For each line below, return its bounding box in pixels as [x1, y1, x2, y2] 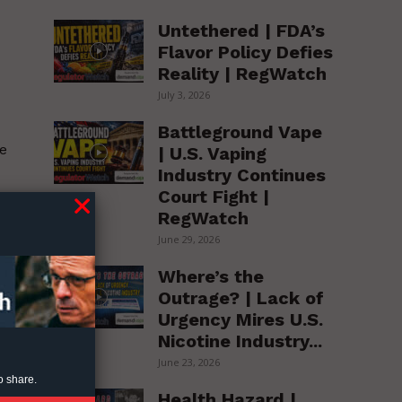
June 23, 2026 [158, 354, 221, 369]
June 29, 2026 [158, 232, 221, 246]
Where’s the [158, 265, 265, 287]
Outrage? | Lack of [158, 286, 325, 309]
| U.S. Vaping [158, 142, 267, 164]
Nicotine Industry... [158, 329, 323, 352]
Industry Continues [158, 163, 327, 186]
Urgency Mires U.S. [158, 308, 324, 330]
